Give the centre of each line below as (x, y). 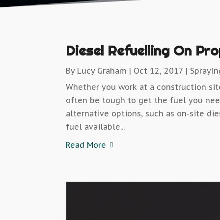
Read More (86, 145)
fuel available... (96, 127)
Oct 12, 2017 (159, 71)
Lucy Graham (102, 71)
